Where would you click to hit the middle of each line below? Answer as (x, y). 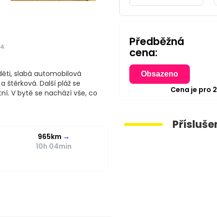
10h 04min (54, 147)
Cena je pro (192, 89)
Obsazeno (159, 74)
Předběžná (156, 41)
